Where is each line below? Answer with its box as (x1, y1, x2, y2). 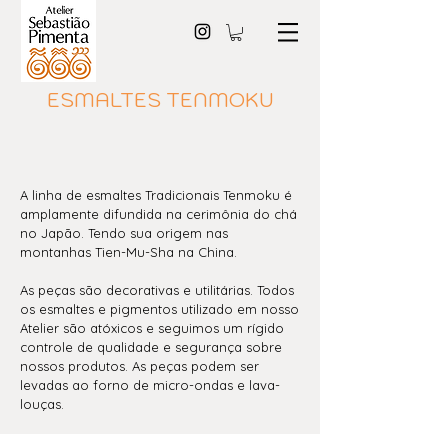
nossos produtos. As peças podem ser (20, 357, 259, 374)
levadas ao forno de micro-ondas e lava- (20, 376, 280, 393)
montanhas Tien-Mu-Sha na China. (20, 243, 237, 260)
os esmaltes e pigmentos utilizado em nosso (20, 300, 299, 317)
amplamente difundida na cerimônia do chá (20, 205, 297, 222)
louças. (20, 395, 64, 412)
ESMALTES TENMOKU (46, 86, 274, 113)
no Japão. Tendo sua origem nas (20, 224, 228, 241)
